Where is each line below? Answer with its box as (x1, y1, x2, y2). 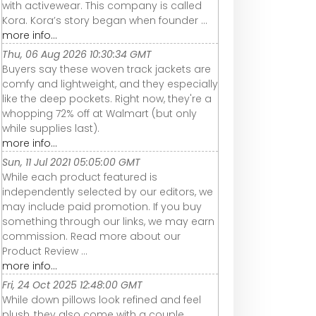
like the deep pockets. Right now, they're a (2, 91, 212, 106)
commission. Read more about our (2, 229, 181, 243)
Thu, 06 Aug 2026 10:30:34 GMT (2, 47, 152, 61)
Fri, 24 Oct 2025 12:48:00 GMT (2, 277, 142, 292)
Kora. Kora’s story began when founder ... (2, 13, 207, 28)
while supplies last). (2, 121, 99, 135)
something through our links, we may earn (2, 214, 214, 229)
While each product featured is (2, 169, 157, 184)
